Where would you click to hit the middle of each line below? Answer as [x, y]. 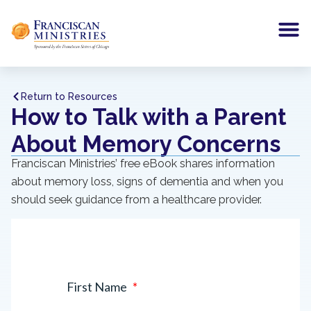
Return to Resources [69, 96]
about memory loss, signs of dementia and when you [147, 181]
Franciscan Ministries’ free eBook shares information [143, 163]
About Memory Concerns [146, 144]
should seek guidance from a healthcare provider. [136, 199]
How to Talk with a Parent [149, 117]
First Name [98, 287]
